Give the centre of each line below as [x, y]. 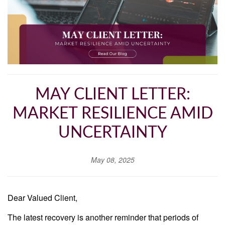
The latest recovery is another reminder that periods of [103, 217]
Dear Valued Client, [42, 198]
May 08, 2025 [113, 160]
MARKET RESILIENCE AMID [113, 114]
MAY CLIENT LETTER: [113, 95]
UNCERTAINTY [113, 133]
